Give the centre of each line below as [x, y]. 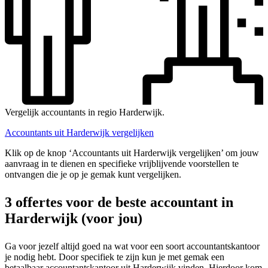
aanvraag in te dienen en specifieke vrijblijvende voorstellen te [122, 163]
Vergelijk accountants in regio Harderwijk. [85, 112]
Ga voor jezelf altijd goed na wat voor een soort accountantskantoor [132, 246]
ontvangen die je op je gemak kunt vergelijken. [93, 174]
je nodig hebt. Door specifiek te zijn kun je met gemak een [115, 257]
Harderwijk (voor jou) [74, 218]
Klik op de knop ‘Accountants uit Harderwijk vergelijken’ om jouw [132, 153]
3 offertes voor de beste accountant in [119, 202]
